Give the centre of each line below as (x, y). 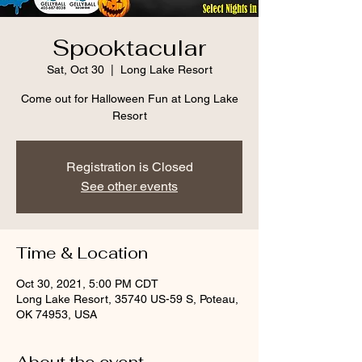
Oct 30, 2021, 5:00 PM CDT (87, 284)
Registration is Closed (129, 167)
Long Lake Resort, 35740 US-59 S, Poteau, (127, 299)
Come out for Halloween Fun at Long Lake (129, 99)
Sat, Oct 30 (75, 69)
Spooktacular (129, 48)
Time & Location (82, 253)
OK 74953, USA (57, 314)
